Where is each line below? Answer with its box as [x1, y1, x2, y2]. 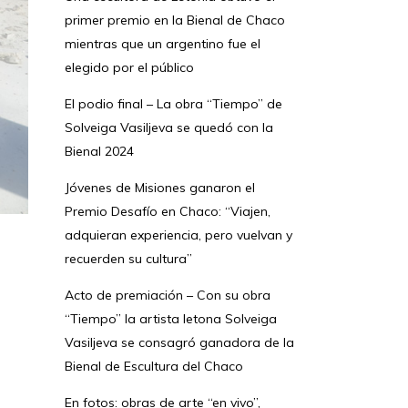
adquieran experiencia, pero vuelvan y [65, 227, 292, 243]
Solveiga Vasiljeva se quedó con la [65, 119, 273, 136]
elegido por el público [65, 59, 194, 76]
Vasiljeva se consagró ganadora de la [65, 334, 294, 351]
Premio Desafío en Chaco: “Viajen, [65, 203, 270, 219]
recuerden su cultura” [65, 250, 192, 267]
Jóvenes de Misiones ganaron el [65, 179, 255, 196]
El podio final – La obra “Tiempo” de [65, 96, 282, 112]
